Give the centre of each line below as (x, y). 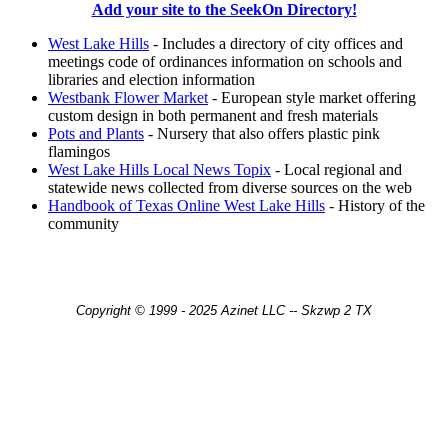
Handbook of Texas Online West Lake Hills (186, 205)
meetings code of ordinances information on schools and (225, 61)
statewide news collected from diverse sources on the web (230, 187)
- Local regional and (336, 169)
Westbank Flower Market (128, 97)
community (83, 223)
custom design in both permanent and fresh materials (213, 115)
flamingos (79, 151)
